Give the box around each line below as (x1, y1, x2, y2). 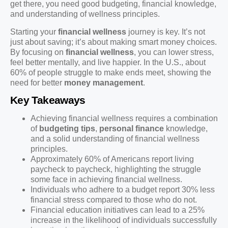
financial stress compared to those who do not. (31, 195, 197, 205)
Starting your (10, 27, 58, 36)
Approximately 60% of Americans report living (31, 155, 194, 164)
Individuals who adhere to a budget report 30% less (31, 185, 215, 194)
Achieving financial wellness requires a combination (31, 114, 218, 123)
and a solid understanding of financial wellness (31, 134, 199, 144)
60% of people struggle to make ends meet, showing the (10, 68, 211, 77)
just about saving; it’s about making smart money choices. (10, 37, 217, 46)
